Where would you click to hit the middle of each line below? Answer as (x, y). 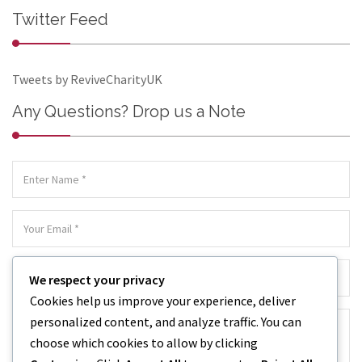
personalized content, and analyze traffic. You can (166, 322)
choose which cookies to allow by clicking (144, 343)
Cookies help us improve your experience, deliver (163, 301)
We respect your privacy (97, 280)
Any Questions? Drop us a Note (129, 112)
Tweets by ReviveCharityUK (87, 80)
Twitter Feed (60, 20)
